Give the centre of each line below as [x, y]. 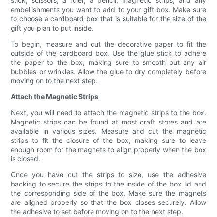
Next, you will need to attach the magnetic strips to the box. [108, 113]
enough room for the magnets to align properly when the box [108, 150]
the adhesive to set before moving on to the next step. [97, 212]
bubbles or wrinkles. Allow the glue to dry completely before [108, 72]
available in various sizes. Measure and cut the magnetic [108, 131]
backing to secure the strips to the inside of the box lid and [108, 184]
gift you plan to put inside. [52, 28]
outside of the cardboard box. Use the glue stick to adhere [108, 53]
